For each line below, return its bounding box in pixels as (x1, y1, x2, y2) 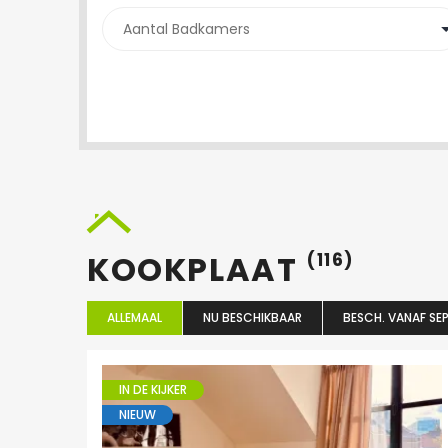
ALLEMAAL (107, 309, 162, 326)
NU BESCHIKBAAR (203, 309, 302, 326)
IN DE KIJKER (119, 381, 187, 398)
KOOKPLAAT (87, 247, 306, 292)
